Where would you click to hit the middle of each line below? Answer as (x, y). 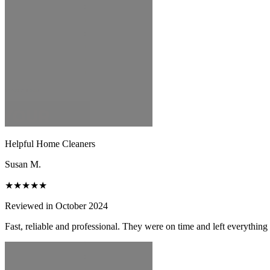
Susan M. (23, 164)
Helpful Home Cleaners (50, 143)
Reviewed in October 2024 (56, 206)
